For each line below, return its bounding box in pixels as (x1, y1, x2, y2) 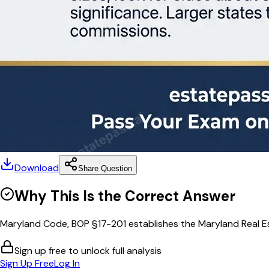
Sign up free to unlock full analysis (14, 244, 162, 257)
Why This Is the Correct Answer (14, 186, 235, 205)
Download (14, 161, 59, 174)
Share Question (78, 163, 132, 173)
